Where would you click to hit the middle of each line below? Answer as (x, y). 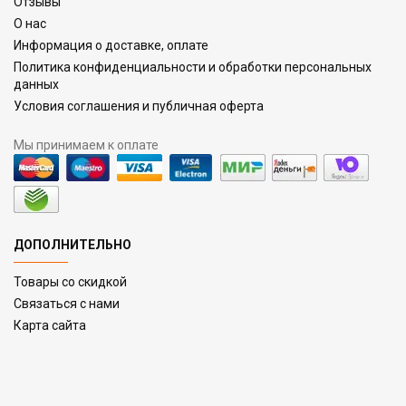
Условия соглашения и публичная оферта (139, 106)
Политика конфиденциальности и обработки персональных (193, 67)
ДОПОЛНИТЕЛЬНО (72, 245)
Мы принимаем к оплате (86, 145)
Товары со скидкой (70, 282)
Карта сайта (50, 325)
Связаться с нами (67, 304)
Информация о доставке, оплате (111, 45)
